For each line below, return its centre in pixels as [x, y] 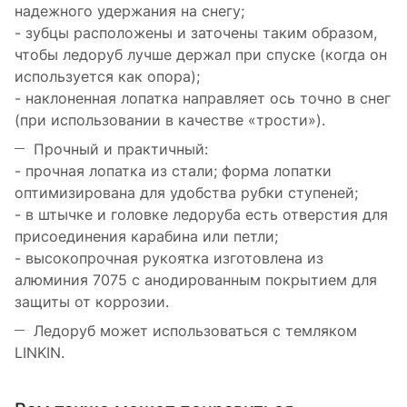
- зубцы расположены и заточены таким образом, [196, 33]
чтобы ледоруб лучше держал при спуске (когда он [201, 55]
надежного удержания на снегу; [129, 11]
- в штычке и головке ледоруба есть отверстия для [201, 215]
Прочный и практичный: [121, 149]
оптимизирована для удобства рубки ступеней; [186, 193]
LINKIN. [40, 353]
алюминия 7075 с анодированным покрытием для [196, 280]
